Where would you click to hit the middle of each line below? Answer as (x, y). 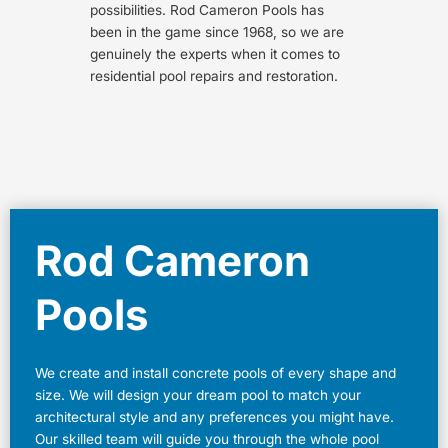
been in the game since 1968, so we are (217, 31)
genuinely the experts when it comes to (215, 53)
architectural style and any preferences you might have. (214, 416)
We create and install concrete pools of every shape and (215, 372)
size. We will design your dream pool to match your (198, 394)
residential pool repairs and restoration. (214, 75)
